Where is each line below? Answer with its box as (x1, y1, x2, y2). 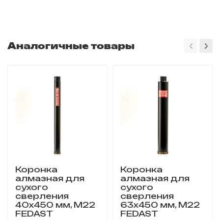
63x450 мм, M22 (120, 200, 200, 210)
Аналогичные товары (7, 40, 135, 52)
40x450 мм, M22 (15, 200, 95, 210)
